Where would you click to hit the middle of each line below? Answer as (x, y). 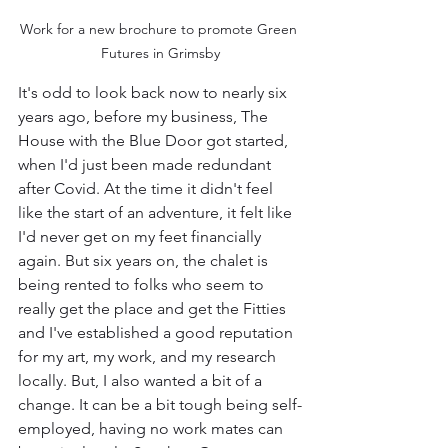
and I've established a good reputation (157, 332)
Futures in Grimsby (160, 53)
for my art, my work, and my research (149, 356)
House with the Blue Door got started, (155, 140)
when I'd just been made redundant (146, 164)
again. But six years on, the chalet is (145, 260)
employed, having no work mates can (152, 428)
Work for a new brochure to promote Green (160, 29)
